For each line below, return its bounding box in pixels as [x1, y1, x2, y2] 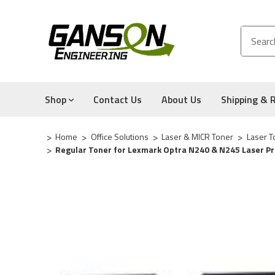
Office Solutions [90, 130, 149, 143]
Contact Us [93, 92, 142, 107]
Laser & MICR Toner [161, 130, 233, 143]
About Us [161, 92, 201, 107]
